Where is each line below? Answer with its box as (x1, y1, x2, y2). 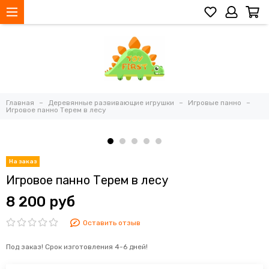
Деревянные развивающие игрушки (48, 98, 174, 107)
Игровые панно (188, 98, 241, 107)
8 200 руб (6, 193, 75, 211)
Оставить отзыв (82, 219, 141, 228)
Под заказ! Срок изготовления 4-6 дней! (6, 243, 148, 252)
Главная (6, 98, 34, 107)
